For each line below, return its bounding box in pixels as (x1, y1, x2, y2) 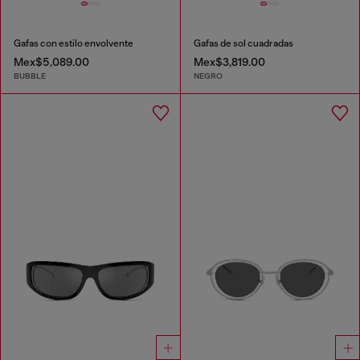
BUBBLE (14, 71, 46, 82)
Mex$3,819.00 (193, 55, 265, 68)
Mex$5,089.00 (14, 55, 89, 68)
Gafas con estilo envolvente (14, 37, 133, 49)
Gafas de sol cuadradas (193, 37, 293, 49)
